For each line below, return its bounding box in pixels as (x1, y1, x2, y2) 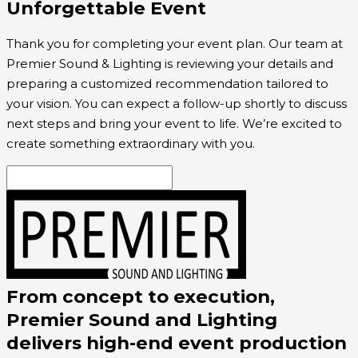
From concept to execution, (6, 284, 275, 308)
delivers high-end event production (6, 331, 347, 354)
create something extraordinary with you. (6, 135, 255, 151)
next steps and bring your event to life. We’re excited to (6, 115, 342, 131)
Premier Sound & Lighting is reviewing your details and (6, 55, 333, 71)
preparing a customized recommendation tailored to (6, 75, 328, 91)
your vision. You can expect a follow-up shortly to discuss (6, 95, 347, 111)
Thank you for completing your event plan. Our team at (6, 35, 343, 51)
